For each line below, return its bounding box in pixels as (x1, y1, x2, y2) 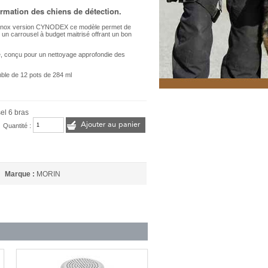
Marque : (5, 170, 35, 179)
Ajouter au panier (81, 121, 141, 129)
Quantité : (3, 121, 33, 129)
